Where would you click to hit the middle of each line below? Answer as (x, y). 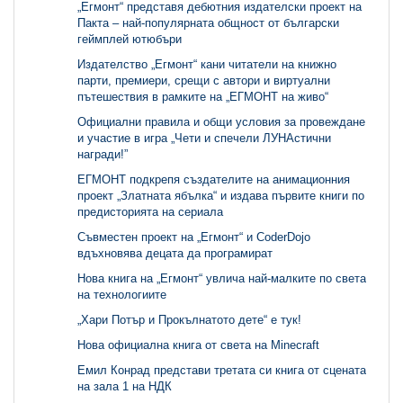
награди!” (103, 155)
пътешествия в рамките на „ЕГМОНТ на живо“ (203, 97)
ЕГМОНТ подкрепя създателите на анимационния (214, 180)
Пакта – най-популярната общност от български (208, 23)
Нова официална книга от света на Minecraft (198, 345)
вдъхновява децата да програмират (175, 254)
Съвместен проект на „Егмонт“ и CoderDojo (194, 237)
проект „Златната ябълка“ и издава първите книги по (221, 196)
